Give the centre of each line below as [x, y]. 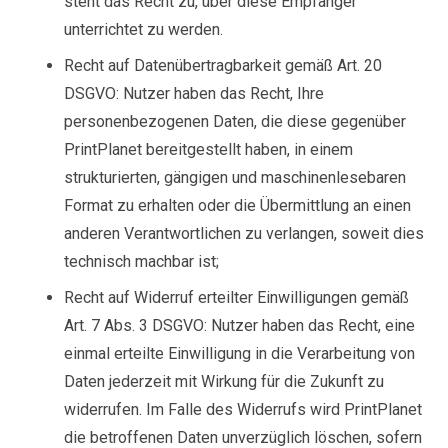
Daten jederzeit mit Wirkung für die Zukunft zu [224, 381]
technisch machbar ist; [141, 261]
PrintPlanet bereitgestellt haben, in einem [208, 149]
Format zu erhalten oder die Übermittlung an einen [237, 205]
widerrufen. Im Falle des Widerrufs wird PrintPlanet [243, 409]
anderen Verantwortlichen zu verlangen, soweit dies [244, 233]
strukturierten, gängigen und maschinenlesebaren [235, 177]
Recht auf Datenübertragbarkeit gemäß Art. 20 [223, 65]
